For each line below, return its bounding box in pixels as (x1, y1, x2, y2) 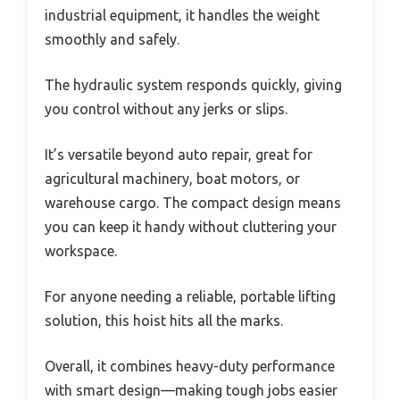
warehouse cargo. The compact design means (45, 195, 341, 211)
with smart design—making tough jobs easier (45, 382, 337, 398)
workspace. (45, 243, 117, 259)
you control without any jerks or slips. (45, 101, 287, 117)
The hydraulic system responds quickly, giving (45, 77, 342, 93)
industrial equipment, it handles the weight (45, 7, 320, 23)
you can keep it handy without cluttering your (45, 219, 337, 235)
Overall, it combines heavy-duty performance (45, 358, 335, 374)
